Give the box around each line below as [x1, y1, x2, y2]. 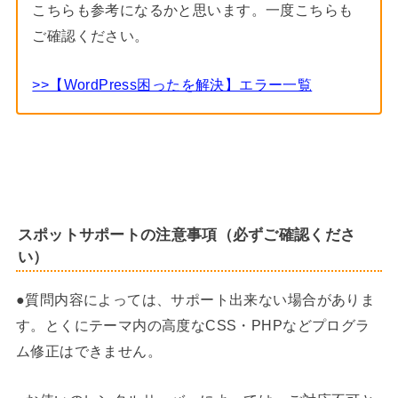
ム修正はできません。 [15, 343, 163, 360]
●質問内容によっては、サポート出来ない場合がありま [15, 291, 376, 308]
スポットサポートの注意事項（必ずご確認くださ [17, 226, 356, 244]
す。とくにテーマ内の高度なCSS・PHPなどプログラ [15, 317, 370, 334]
